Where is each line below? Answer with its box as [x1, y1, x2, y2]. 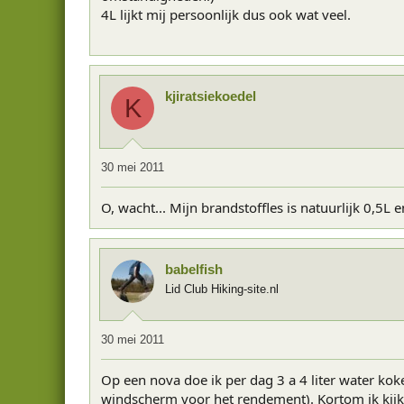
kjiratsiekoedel [165, 88, 256, 104]
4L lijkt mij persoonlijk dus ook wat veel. [101, 5, 351, 23]
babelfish [165, 261, 223, 277]
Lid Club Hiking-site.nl [165, 281, 279, 296]
